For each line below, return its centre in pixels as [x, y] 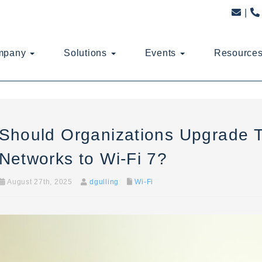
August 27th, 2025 [39, 182]
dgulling [104, 182]
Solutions [87, 53]
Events [162, 53]
